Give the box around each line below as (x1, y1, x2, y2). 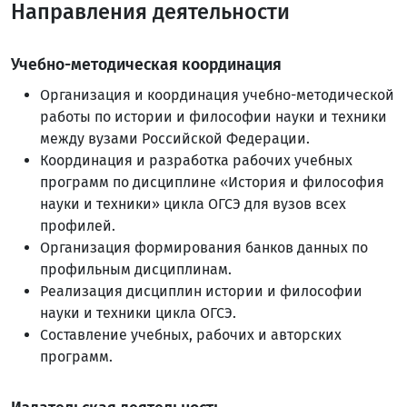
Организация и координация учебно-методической (40, 86, 394, 104)
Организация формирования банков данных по (40, 239, 368, 256)
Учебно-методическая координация (11, 55, 282, 74)
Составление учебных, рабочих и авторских (40, 326, 342, 343)
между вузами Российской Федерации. (40, 130, 310, 147)
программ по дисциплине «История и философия (40, 174, 384, 191)
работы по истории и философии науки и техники (40, 108, 387, 125)
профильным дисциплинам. (40, 261, 232, 278)
